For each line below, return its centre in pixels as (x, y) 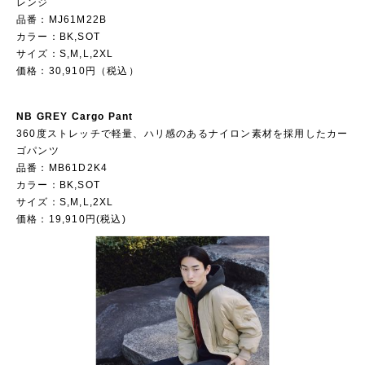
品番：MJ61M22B (62, 20)
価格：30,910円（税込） (78, 71)
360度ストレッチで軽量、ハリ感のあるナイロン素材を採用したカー (182, 134)
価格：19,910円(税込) (71, 220)
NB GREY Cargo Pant (75, 117)
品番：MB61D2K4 (62, 168)
